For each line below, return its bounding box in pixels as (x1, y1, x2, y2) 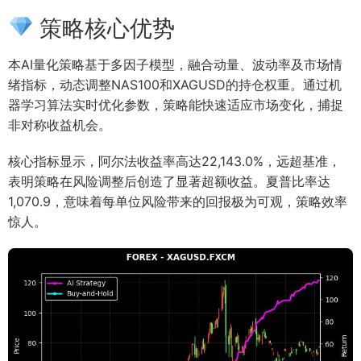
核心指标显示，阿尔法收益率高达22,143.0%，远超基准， (8, 152, 341, 169)
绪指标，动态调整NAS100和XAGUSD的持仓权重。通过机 (8, 76, 342, 93)
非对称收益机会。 (8, 116, 111, 133)
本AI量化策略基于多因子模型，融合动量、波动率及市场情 (8, 56, 342, 73)
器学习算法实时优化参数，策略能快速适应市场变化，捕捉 (8, 96, 343, 113)
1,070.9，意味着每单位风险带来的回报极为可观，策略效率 (8, 193, 347, 210)
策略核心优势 (33, 14, 175, 42)
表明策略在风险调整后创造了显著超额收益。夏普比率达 (8, 172, 330, 189)
